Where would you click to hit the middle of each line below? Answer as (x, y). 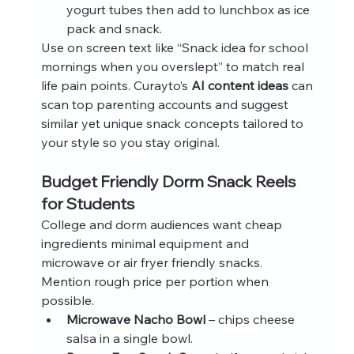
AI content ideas (239, 85)
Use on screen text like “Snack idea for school (176, 47)
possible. (67, 300)
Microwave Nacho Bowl (136, 319)
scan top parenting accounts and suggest (166, 104)
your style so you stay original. (130, 142)
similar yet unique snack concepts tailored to (173, 123)
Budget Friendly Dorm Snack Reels (169, 181)
